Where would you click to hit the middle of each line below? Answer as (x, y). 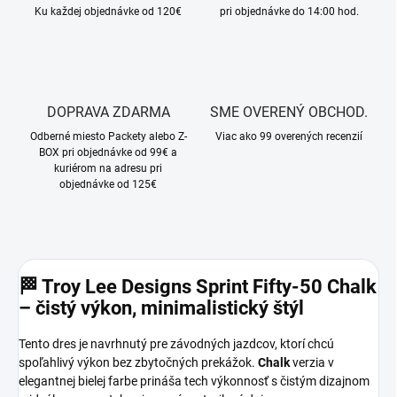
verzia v (312, 362)
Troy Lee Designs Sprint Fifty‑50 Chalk (209, 286)
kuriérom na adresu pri (108, 169)
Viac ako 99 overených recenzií (289, 137)
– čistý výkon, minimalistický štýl (161, 307)
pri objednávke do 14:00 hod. (289, 12)
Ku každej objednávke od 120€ (108, 12)
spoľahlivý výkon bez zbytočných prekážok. (138, 362)
